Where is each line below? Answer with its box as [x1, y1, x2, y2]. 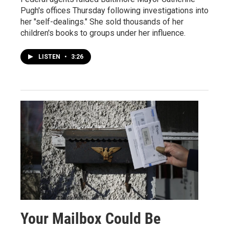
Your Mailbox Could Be [20, 209, 161, 227]
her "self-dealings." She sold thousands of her [20, 16, 184, 27]
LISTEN [38, 53, 62, 60]
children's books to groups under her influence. [20, 28, 186, 38]
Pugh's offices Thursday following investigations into [20, 5, 209, 15]
